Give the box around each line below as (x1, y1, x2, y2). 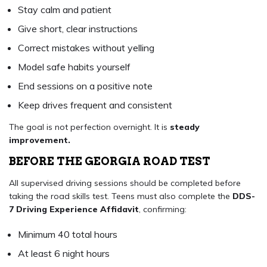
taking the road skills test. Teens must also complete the (9, 191, 232, 202)
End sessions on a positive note (18, 80, 153, 92)
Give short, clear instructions (18, 23, 138, 35)
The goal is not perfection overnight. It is (9, 122, 170, 133)
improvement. (9, 135, 70, 146)
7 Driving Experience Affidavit (9, 204, 139, 215)
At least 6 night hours (18, 247, 110, 260)
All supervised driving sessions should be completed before (9, 178, 241, 189)
